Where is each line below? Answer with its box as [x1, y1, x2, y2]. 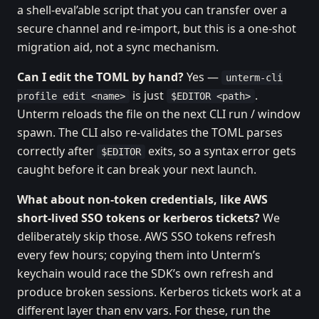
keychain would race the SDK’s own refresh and [17, 266, 273, 281]
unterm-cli [226, 72, 283, 83]
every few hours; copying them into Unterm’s [17, 247, 261, 263]
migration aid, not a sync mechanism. [17, 39, 219, 55]
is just [130, 88, 167, 103]
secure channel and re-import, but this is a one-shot [17, 21, 296, 36]
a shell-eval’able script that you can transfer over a [17, 2, 287, 18]
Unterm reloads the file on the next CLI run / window [17, 106, 300, 122]
